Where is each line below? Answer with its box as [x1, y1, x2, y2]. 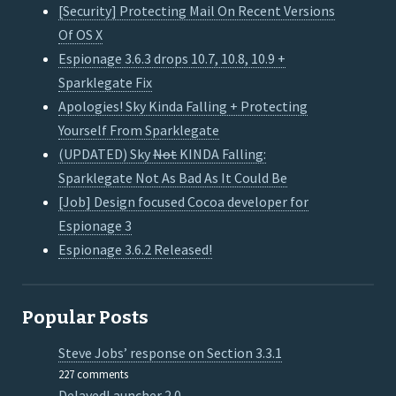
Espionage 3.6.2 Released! [58, 240, 213, 259]
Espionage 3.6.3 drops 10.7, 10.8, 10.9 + [58, 49, 286, 68]
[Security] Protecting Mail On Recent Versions [58, 2, 336, 20]
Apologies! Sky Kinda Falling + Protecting [58, 97, 308, 116]
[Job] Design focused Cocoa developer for [58, 193, 309, 211]
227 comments [58, 367, 129, 382]
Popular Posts [22, 307, 148, 329]
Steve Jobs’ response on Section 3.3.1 [58, 344, 283, 362]
